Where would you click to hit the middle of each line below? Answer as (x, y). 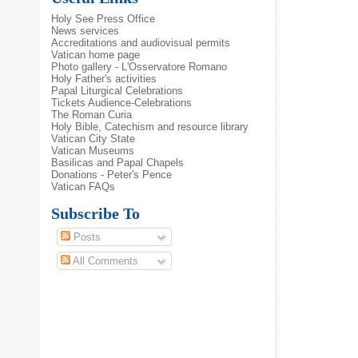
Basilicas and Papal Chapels (118, 162)
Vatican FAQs (84, 186)
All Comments (104, 261)
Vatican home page (96, 54)
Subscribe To (96, 213)
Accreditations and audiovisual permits (141, 42)
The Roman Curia (92, 114)
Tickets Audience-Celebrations (122, 102)
